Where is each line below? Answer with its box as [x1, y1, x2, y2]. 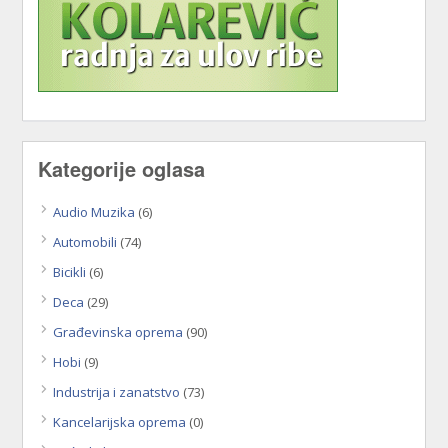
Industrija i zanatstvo [53, 383, 181, 402]
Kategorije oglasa [38, 154, 206, 184]
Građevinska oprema [53, 323, 184, 342]
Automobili [53, 233, 118, 252]
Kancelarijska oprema [53, 413, 187, 432]
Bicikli [53, 263, 87, 282]
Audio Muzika [53, 203, 136, 222]
